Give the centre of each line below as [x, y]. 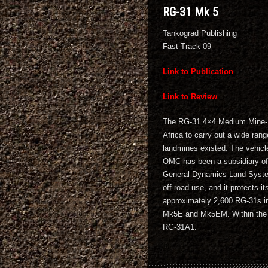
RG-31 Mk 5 [191, 12]
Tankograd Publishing [200, 33]
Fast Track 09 [187, 46]
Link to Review [190, 97]
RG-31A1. [180, 227]
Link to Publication [198, 71]
